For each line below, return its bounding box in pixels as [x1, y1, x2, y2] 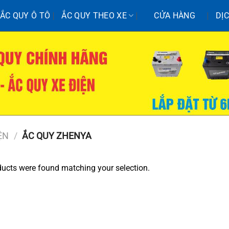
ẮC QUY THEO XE [61, 10, 127, 20]
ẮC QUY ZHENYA [20, 130, 92, 141]
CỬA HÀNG [154, 10, 195, 20]
